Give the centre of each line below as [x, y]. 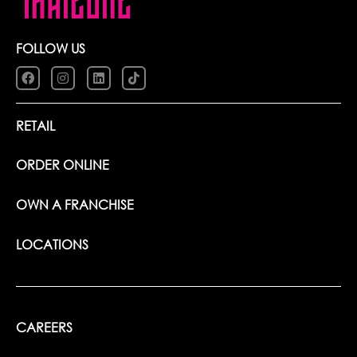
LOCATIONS [52, 244]
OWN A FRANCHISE [75, 204]
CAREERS [44, 327]
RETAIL [35, 126]
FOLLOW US [51, 48]
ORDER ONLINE [63, 165]
